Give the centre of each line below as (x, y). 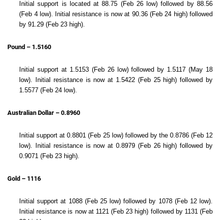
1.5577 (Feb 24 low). (48, 90)
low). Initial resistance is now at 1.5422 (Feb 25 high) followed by (116, 80)
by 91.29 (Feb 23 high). (52, 24)
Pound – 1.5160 (29, 47)
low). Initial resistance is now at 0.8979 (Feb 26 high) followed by (116, 146)
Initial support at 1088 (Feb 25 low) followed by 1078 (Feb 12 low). (116, 201)
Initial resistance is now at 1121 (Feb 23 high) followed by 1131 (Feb (116, 211)
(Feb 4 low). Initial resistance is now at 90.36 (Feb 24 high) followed (116, 14)
